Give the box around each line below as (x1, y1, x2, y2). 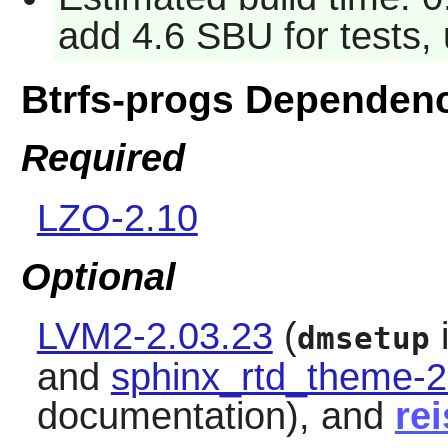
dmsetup (296, 321, 430, 357)
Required (20, 137, 185, 180)
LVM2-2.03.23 (36, 315, 273, 358)
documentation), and (36, 395, 395, 438)
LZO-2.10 (36, 196, 198, 239)
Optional (20, 255, 176, 298)
